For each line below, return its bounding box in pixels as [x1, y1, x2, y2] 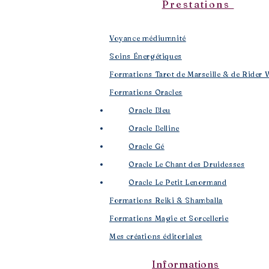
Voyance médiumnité [109, 34, 186, 43]
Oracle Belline [128, 124, 180, 133]
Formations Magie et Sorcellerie [109, 214, 229, 223]
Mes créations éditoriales [109, 232, 202, 241]
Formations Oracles [109, 88, 183, 97]
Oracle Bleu [128, 106, 171, 115]
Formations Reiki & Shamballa [109, 196, 223, 205]
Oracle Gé [128, 142, 165, 151]
